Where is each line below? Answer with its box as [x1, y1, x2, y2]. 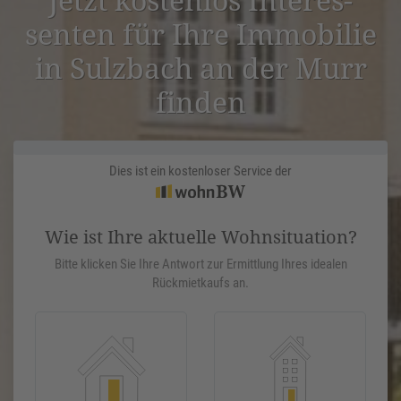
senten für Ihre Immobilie [24, 14, 377, 54]
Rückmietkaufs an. [152, 275, 249, 292]
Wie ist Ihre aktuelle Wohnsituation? [44, 225, 357, 250]
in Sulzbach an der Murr [34, 48, 367, 88]
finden [155, 82, 246, 122]
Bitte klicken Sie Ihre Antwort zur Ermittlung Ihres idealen [54, 256, 347, 273]
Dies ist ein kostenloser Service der [109, 163, 292, 180]
